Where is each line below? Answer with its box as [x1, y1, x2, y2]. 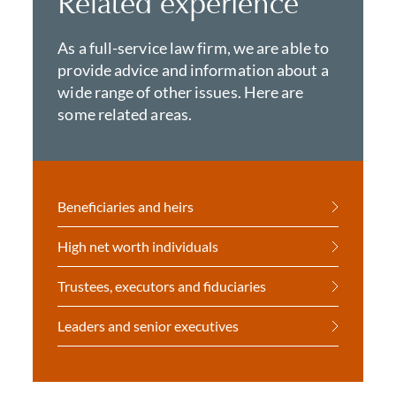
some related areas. [57, 104, 193, 124]
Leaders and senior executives [57, 317, 240, 334]
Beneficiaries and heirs [57, 198, 194, 215]
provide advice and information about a [57, 60, 329, 80]
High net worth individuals [57, 238, 219, 255]
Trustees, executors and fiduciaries [57, 278, 267, 294]
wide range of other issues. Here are [57, 82, 304, 102]
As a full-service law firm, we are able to [57, 38, 330, 57]
